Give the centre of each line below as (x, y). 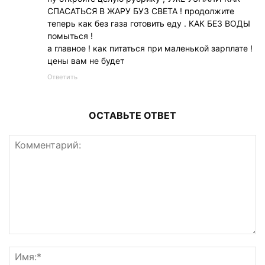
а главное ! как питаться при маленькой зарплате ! (150, 48)
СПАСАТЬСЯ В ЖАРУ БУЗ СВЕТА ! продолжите (141, 11)
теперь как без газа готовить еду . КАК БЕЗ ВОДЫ (149, 23)
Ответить (62, 77)
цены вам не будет (86, 60)
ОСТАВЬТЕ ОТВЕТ (132, 115)
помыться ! (70, 35)
